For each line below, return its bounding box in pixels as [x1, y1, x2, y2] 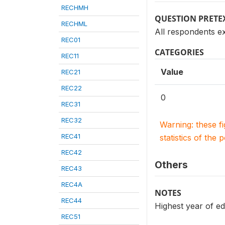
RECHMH [61, 4, 88, 12]
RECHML [61, 20, 87, 28]
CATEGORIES [155, 47, 204, 58]
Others [155, 159, 188, 171]
